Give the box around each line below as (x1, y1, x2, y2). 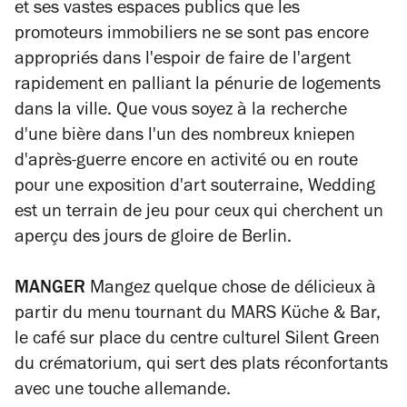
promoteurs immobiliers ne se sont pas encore (15, 25, 369, 45)
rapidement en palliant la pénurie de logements (15, 76, 381, 95)
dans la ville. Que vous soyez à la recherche (15, 102, 347, 121)
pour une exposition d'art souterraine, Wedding (15, 178, 375, 197)
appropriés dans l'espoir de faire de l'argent (15, 51, 351, 70)
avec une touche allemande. (15, 382, 231, 401)
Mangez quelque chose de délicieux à (85, 280, 376, 299)
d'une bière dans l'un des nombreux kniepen (15, 127, 355, 146)
